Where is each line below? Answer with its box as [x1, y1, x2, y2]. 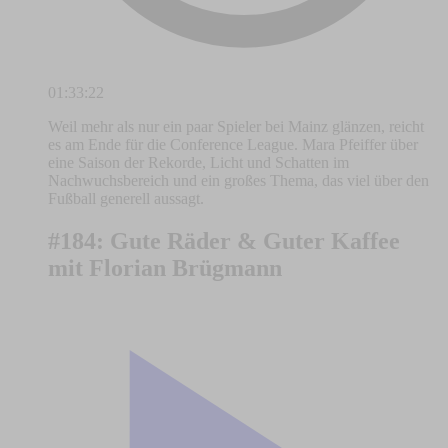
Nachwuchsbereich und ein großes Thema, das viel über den [48, 171, 429, 189]
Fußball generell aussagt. [48, 189, 204, 207]
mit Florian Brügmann [48, 254, 282, 281]
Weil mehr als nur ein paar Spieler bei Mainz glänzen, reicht [48, 117, 424, 135]
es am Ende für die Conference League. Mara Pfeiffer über [48, 135, 418, 153]
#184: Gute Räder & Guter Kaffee [48, 227, 400, 254]
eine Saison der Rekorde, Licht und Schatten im [48, 153, 349, 171]
